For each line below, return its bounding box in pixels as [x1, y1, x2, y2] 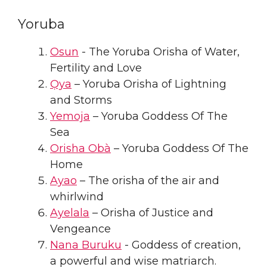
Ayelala [50, 206, 89, 219]
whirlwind [50, 190, 104, 203]
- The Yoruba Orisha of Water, [79, 45, 240, 58]
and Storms [50, 93, 112, 107]
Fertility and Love [50, 61, 142, 74]
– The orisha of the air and [77, 173, 219, 187]
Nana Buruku [50, 238, 122, 252]
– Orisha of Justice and [89, 206, 213, 219]
